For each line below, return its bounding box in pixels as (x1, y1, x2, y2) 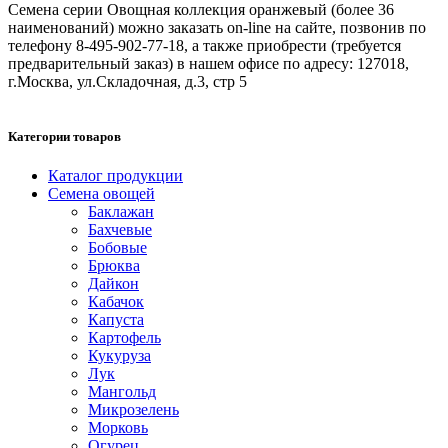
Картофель (88, 329, 161, 347)
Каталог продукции (48, 167, 183, 185)
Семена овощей (48, 185, 155, 203)
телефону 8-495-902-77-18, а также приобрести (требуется (8, 37, 401, 54)
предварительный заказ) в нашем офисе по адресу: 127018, (8, 55, 409, 72)
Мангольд (88, 383, 156, 401)
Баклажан (88, 203, 154, 221)
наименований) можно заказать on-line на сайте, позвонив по (8, 19, 426, 36)
